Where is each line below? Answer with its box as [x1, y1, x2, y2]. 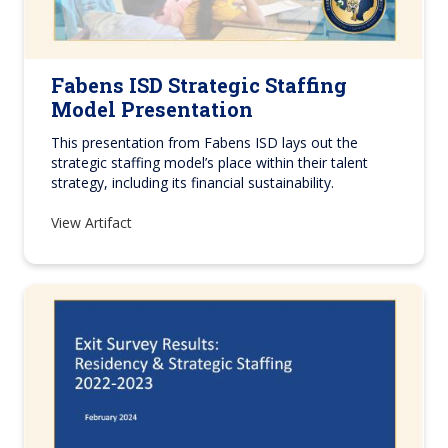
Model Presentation [51, 95, 253, 122]
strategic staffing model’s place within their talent [51, 152, 368, 172]
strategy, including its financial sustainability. [51, 172, 334, 192]
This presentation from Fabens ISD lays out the [51, 132, 358, 152]
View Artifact [51, 212, 136, 232]
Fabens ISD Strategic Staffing [51, 71, 347, 98]
